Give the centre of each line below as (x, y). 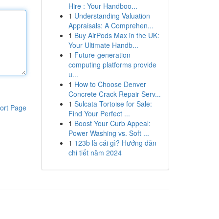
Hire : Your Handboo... (103, 6)
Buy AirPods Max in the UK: (117, 35)
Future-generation (102, 55)
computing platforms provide (112, 65)
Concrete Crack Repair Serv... (114, 94)
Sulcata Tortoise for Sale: (113, 104)
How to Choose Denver (110, 84)
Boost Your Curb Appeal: (112, 123)
